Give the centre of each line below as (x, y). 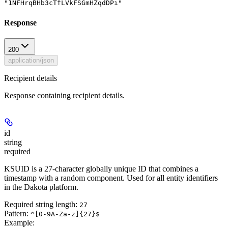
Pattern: (17, 213)
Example (18, 222)
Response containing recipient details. (64, 95)
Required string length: (42, 204)
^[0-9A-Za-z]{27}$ (65, 214)
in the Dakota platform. (41, 187)
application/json (31, 60)
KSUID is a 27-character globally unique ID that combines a (101, 168)
